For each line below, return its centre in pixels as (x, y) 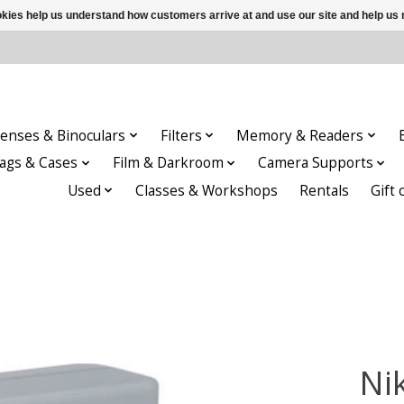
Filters (181, 135)
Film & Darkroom (168, 163)
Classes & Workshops (207, 190)
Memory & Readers (300, 135)
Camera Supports (316, 163)
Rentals (325, 190)
